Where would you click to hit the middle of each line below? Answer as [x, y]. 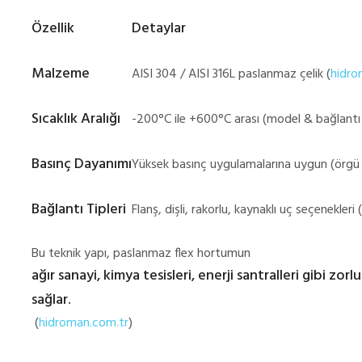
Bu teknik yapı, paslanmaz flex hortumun [143, 254]
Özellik [53, 29]
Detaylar [159, 29]
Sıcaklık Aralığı [76, 120]
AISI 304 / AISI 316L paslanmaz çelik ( [231, 75]
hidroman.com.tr [84, 324]
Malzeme [61, 74]
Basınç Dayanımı [82, 165]
